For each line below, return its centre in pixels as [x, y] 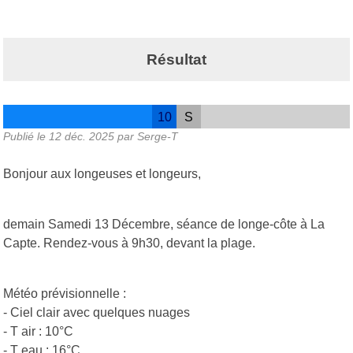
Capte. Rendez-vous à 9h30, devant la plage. [131, 243]
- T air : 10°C [38, 332]
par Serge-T [146, 137]
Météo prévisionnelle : [65, 294]
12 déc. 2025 [82, 137]
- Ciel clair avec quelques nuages [97, 313]
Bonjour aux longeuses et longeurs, [102, 174]
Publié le [26, 137]
